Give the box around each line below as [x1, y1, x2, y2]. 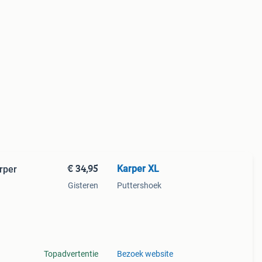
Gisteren [67, 181, 98, 190]
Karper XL [116, 163, 159, 174]
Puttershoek [116, 181, 161, 190]
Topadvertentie [43, 249, 98, 258]
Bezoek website [116, 249, 173, 258]
